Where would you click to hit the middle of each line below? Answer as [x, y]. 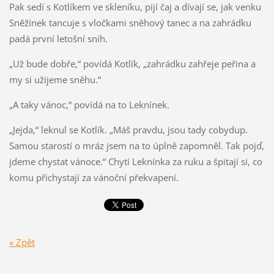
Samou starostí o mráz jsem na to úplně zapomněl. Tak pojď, [136, 145]
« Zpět [22, 243]
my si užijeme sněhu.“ [55, 79]
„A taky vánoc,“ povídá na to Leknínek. [89, 104]
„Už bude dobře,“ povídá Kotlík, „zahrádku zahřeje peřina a [132, 63]
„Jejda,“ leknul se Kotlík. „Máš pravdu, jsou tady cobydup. [128, 129]
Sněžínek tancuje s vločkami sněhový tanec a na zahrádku [130, 22]
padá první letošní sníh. [58, 38]
